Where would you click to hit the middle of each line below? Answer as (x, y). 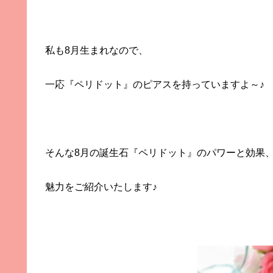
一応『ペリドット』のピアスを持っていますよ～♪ (155, 85)
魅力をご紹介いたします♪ (101, 187)
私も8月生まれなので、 (97, 51)
